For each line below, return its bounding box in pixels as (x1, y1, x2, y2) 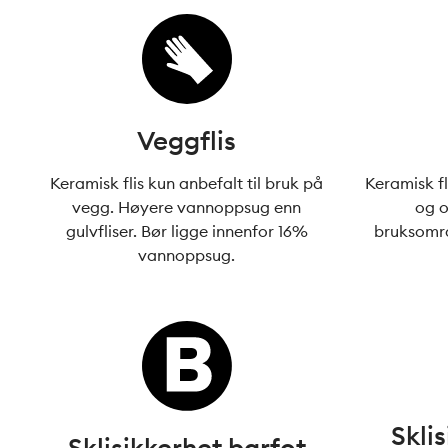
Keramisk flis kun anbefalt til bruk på (50, 173, 324, 193)
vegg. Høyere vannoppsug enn (72, 197, 302, 217)
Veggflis (137, 124, 237, 157)
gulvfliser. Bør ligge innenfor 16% (65, 221, 308, 241)
